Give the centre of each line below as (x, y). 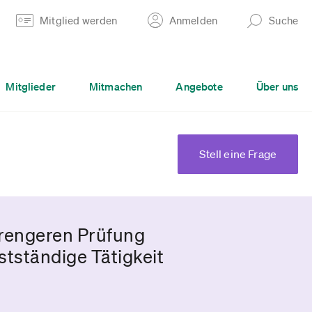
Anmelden (193, 20)
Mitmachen (116, 86)
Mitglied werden (79, 20)
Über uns (277, 86)
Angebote (199, 86)
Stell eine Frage (238, 154)
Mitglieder (31, 86)
